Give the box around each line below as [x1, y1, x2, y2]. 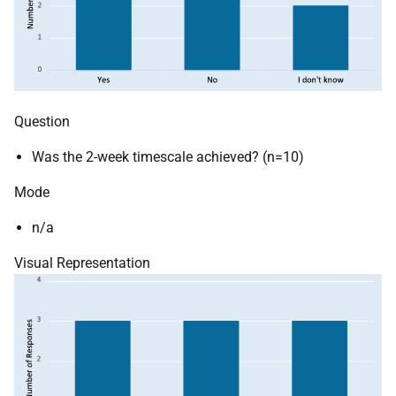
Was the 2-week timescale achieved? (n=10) [32, 148, 304, 166]
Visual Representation [14, 255, 150, 272]
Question [14, 113, 70, 131]
